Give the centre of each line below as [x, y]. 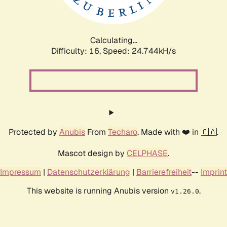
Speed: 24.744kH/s [139, 51]
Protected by [34, 132]
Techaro [123, 132]
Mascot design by [92, 153]
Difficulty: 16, [77, 51]
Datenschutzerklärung [89, 172]
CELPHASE [147, 153]
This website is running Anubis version [99, 191]
